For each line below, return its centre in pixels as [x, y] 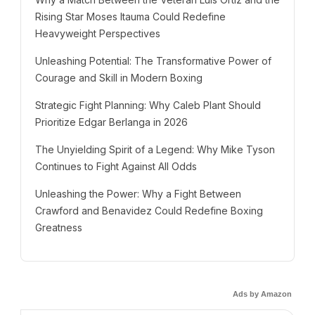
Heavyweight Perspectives [98, 33]
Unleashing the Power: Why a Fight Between [138, 193]
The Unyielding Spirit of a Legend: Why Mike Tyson [155, 149]
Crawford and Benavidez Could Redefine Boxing [149, 210]
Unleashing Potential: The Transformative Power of [153, 60]
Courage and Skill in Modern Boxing [119, 77]
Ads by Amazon [262, 294]
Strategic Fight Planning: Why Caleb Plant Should [148, 105]
